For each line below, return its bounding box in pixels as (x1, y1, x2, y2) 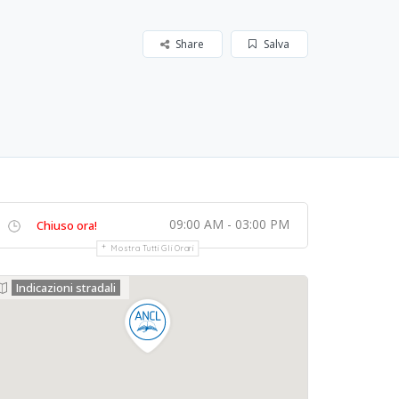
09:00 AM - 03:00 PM (169, 216, 289, 232)
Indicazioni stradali (16, 280, 116, 296)
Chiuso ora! (37, 217, 97, 233)
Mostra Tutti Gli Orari (110, 243, 194, 253)
